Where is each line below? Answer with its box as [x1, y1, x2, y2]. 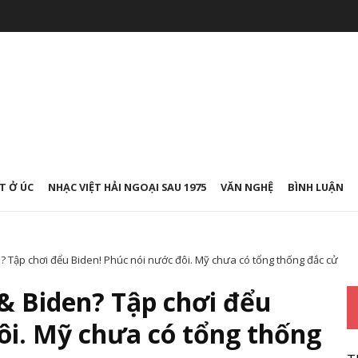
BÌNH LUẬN [288, 180, 344, 194]
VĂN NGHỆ [221, 180, 273, 194]
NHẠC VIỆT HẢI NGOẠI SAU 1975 [48, 180, 206, 194]
